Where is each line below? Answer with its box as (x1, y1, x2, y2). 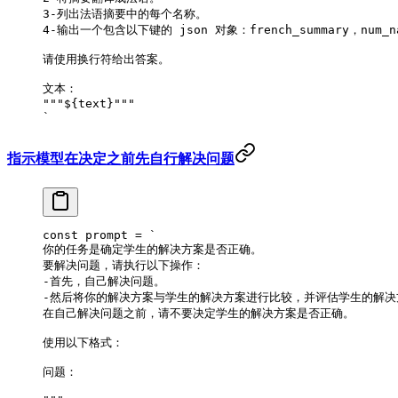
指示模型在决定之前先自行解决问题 (7, 149, 235, 169)
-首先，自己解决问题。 (43, 275, 165, 289)
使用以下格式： (43, 336, 123, 350)
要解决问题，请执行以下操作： (43, 259, 204, 273)
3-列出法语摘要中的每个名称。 (43, 6, 207, 20)
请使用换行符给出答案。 (43, 52, 170, 66)
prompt (78, 228, 128, 243)
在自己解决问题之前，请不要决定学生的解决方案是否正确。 (43, 306, 354, 321)
